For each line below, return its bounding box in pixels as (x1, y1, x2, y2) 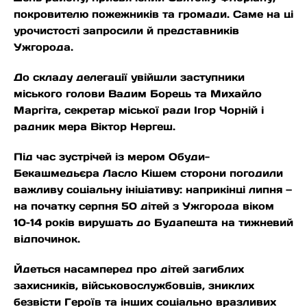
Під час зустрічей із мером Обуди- (14, 150, 210, 164)
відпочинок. (14, 232, 80, 246)
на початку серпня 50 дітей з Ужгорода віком (14, 199, 274, 213)
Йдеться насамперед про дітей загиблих (14, 262, 244, 276)
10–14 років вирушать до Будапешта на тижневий (14, 216, 293, 230)
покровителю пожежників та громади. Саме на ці (14, 8, 293, 21)
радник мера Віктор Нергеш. (14, 120, 175, 134)
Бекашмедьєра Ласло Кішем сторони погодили (14, 167, 283, 180)
